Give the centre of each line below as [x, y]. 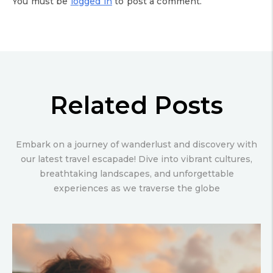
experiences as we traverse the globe [136, 188]
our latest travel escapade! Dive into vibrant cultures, [136, 159]
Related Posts [136, 105]
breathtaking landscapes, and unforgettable [136, 173]
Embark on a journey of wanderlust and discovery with [136, 144]
